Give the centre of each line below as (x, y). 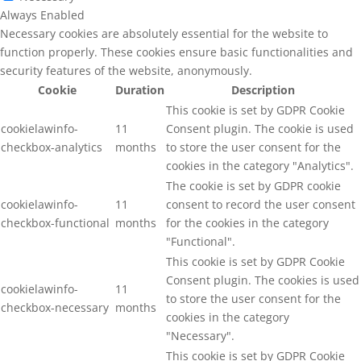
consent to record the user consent (261, 204)
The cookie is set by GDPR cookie (253, 185)
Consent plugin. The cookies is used (263, 280)
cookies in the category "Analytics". (260, 165)
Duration (140, 89)
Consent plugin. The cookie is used (260, 128)
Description (263, 89)
